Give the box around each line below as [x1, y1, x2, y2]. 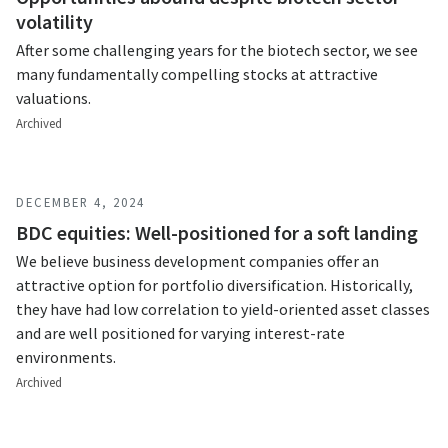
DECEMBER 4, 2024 [16, 194, 145, 210]
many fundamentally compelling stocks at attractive [16, 64, 378, 84]
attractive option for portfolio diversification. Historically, [16, 275, 413, 295]
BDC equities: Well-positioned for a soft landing [16, 220, 418, 245]
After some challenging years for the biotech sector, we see [16, 40, 418, 60]
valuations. [16, 88, 91, 108]
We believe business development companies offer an [16, 251, 379, 271]
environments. [16, 347, 116, 367]
